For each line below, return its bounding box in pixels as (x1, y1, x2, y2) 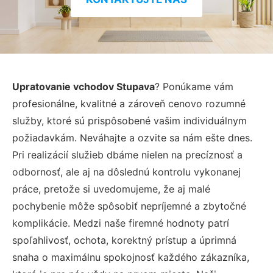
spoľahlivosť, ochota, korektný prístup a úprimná (12, 233, 236, 246)
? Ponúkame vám (155, 80, 233, 93)
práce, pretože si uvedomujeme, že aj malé (12, 182, 210, 195)
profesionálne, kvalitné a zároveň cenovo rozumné (12, 97, 246, 110)
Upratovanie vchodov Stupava (12, 80, 155, 93)
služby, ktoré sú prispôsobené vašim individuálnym (12, 114, 247, 127)
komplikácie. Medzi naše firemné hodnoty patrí (12, 216, 229, 229)
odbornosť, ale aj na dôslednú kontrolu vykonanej (12, 165, 241, 178)
